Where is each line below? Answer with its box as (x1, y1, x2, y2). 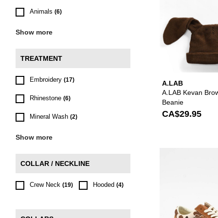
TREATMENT (20, 54, 62, 62)
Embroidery (30, 76, 62, 83)
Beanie (162, 98, 183, 106)
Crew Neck (30, 181, 60, 188)
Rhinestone (30, 94, 61, 102)
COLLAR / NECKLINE (20, 160, 90, 167)
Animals (30, 8, 53, 15)
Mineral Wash (30, 113, 68, 120)
